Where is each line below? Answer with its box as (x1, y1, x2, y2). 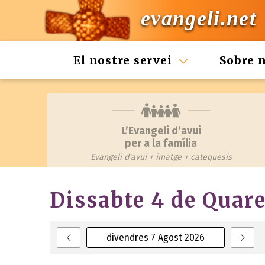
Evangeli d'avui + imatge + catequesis (90, 152, 232, 162)
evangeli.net (141, 7, 256, 31)
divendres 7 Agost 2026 (106, 231, 205, 244)
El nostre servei (73, 53, 172, 67)
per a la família (125, 137, 197, 150)
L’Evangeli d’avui (121, 124, 201, 137)
